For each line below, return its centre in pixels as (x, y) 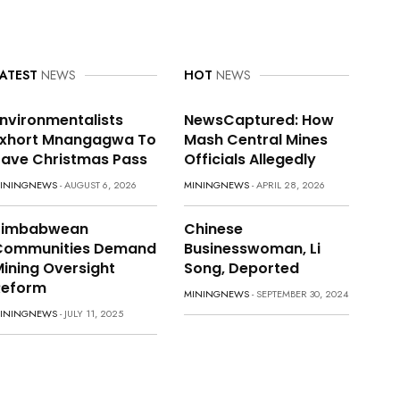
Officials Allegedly (250, 160)
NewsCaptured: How (258, 121)
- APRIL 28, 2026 (287, 185)
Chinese (213, 229)
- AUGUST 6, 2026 (96, 185)
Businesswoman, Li (252, 249)
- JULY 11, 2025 (90, 314)
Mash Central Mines (255, 140)
